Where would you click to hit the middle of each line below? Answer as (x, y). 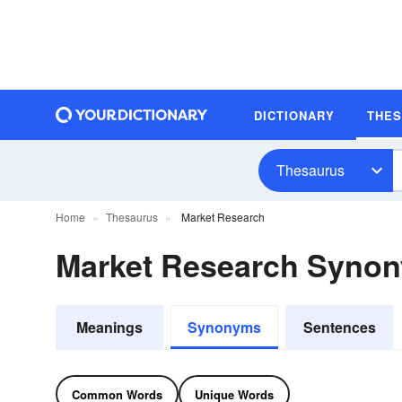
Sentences (339, 327)
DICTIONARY (294, 115)
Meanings (109, 327)
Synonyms (224, 327)
